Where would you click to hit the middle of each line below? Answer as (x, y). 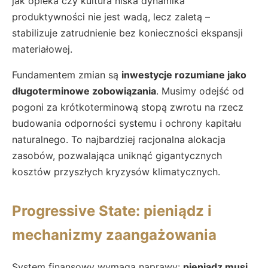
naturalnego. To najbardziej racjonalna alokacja (119, 139)
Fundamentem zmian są (67, 74)
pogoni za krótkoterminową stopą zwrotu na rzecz (128, 107)
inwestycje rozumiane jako (184, 74)
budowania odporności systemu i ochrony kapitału (127, 123)
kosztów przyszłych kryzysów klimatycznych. (116, 171)
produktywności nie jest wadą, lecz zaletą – (111, 16)
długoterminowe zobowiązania (84, 91)
